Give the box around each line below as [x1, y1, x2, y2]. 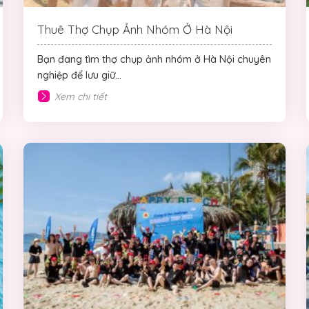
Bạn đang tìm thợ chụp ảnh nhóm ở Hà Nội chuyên [37, 53, 271, 66]
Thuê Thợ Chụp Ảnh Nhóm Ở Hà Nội [37, 22, 232, 37]
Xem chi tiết [54, 90, 107, 103]
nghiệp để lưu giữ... [37, 69, 121, 82]
